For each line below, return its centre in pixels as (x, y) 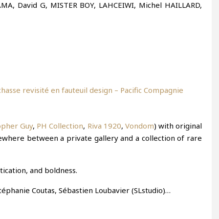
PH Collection (60, 125)
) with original (178, 125)
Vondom (139, 125)
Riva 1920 (104, 125)
